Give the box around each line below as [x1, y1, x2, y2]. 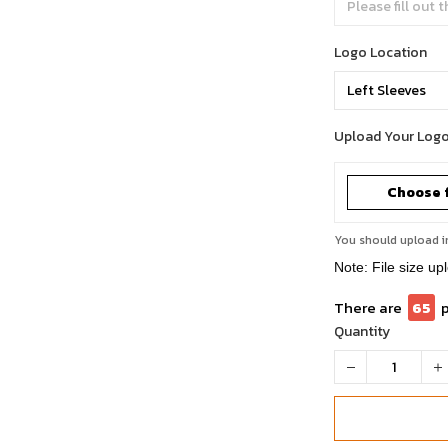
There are [334, 296, 403, 319]
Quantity [334, 321, 391, 342]
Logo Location [334, 42, 428, 63]
